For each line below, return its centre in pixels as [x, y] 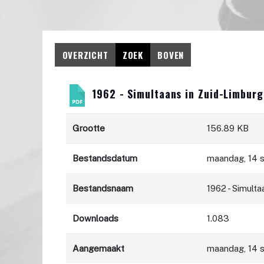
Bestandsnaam [103, 189]
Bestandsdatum [105, 159]
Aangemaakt [99, 249]
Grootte [89, 128]
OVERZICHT [85, 55]
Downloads [96, 219]
